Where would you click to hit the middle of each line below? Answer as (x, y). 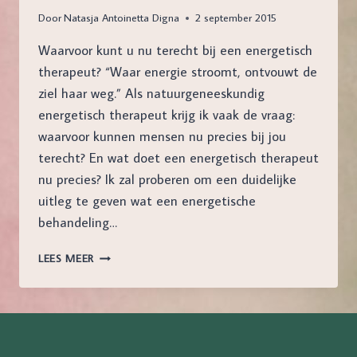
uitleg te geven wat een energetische (147, 201)
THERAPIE (118, 271)
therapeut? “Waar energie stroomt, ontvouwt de (178, 72)
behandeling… (78, 223)
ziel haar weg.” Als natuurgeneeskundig (151, 94)
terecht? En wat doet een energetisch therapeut (178, 158)
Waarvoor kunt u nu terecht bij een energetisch (175, 51)
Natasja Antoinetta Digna (122, 18)
